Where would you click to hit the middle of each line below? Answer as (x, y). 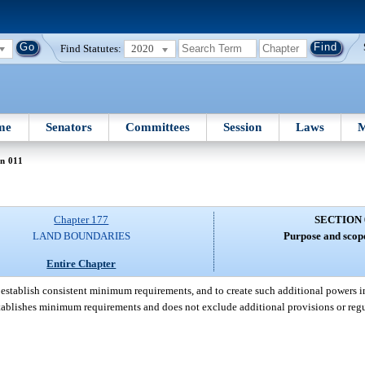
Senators (68, 127)
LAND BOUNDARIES (81, 236)
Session (243, 127)
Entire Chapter (81, 263)
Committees (158, 127)
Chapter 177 (81, 220)
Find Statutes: (91, 48)
